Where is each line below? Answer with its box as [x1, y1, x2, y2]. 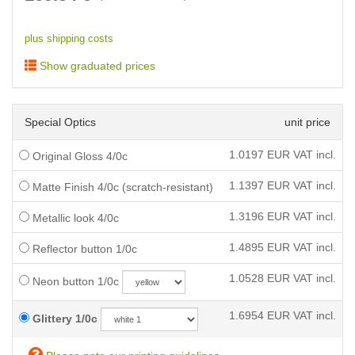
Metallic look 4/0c [29, 212, 119, 224]
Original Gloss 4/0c [29, 150, 128, 162]
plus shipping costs [25, 33, 113, 44]
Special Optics [25, 116, 96, 128]
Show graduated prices [36, 59, 155, 72]
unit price [284, 116, 330, 128]
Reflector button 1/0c [29, 242, 137, 255]
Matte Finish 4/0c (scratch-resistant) [29, 181, 213, 193]
